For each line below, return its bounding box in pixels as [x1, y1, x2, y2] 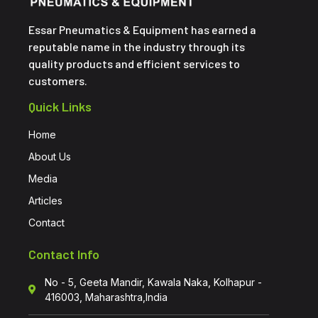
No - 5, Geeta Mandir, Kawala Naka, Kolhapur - [44, 275, 262, 288]
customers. [28, 74, 89, 88]
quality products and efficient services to [28, 57, 240, 71]
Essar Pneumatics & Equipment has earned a [28, 23, 256, 37]
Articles [28, 194, 62, 207]
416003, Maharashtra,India [44, 290, 168, 303]
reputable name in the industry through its [28, 40, 245, 54]
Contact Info [28, 246, 99, 262]
